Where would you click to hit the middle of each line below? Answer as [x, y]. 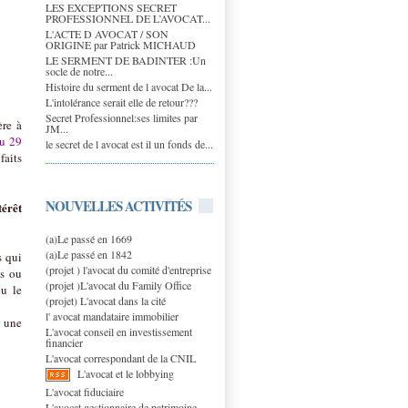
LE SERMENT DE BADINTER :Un [126, 60]
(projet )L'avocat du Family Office [118, 285]
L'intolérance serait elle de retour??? [122, 102]
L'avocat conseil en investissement [119, 331]
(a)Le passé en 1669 [89, 238]
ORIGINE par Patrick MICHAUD [121, 44]
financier [64, 342]
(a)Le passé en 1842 [89, 254]
